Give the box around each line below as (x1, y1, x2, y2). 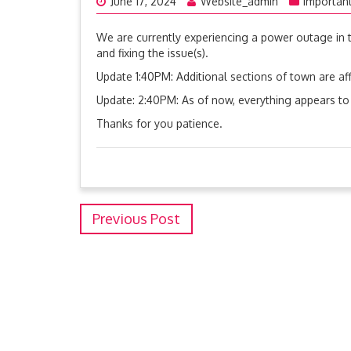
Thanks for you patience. (96, 117, 223, 131)
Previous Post (92, 210, 180, 228)
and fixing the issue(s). (96, 46, 208, 60)
